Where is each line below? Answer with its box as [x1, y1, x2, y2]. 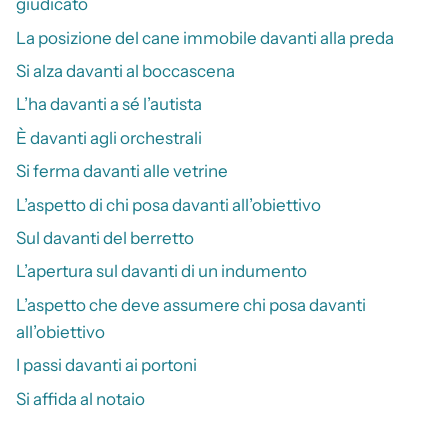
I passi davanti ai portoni [16, 355, 197, 376]
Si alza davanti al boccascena [16, 61, 235, 82]
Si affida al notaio [16, 388, 145, 409]
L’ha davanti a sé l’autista [16, 94, 202, 115]
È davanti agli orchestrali [16, 127, 202, 148]
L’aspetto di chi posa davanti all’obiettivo [16, 194, 321, 215]
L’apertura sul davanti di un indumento [16, 261, 307, 282]
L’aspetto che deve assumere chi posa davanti [16, 294, 366, 315]
